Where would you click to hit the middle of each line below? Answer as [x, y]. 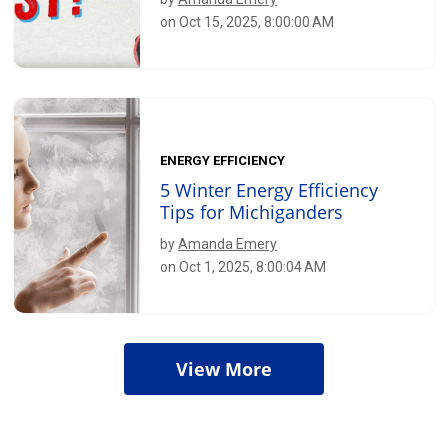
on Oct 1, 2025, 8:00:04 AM [243, 267]
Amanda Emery [228, 244]
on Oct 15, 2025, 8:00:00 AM [247, 22]
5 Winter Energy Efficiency [269, 190]
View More [224, 368]
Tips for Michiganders [252, 212]
